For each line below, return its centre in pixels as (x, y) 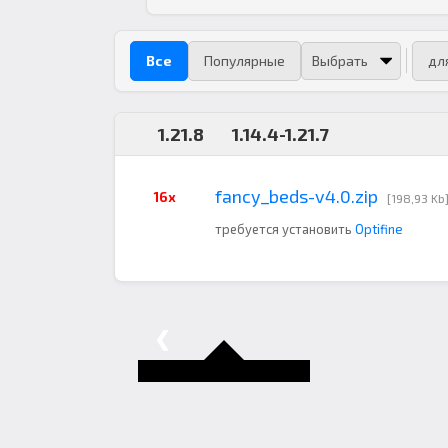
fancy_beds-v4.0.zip (296, 195)
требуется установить (285, 228)
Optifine (379, 228)
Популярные (244, 60)
